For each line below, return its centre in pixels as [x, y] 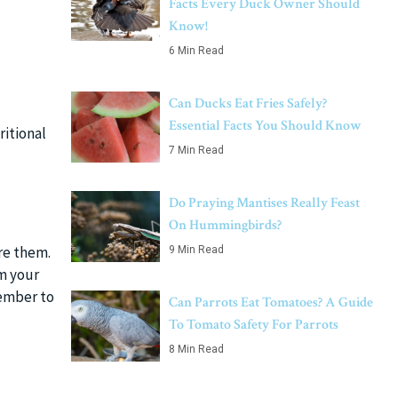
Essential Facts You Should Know [265, 126]
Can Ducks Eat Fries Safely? [248, 103]
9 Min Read [196, 250]
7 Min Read [196, 150]
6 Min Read [196, 51]
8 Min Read [196, 349]
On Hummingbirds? [225, 225]
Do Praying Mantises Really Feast [264, 203]
